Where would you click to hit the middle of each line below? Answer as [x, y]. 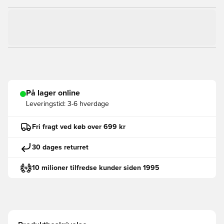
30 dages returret [60, 147]
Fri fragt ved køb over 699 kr [79, 127]
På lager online [53, 93]
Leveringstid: [46, 104]
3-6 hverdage [88, 104]
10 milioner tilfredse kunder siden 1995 [96, 168]
